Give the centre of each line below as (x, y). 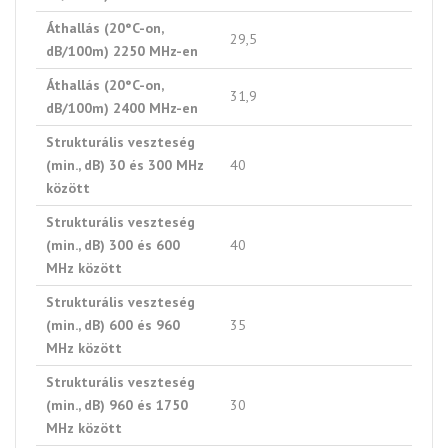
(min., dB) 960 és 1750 (117, 405)
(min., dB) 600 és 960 (113, 325)
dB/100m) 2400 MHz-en (122, 108)
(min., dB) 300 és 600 (113, 245)
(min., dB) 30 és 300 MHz (125, 165)
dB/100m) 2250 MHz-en (122, 51)
